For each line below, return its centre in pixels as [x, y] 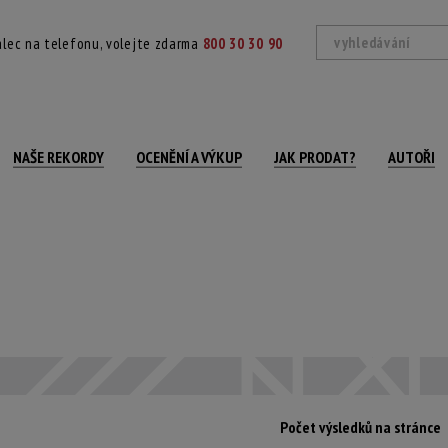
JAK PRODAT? [315, 157]
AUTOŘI [411, 157]
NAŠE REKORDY [58, 157]
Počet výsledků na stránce [360, 427]
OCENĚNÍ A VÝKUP [189, 157]
